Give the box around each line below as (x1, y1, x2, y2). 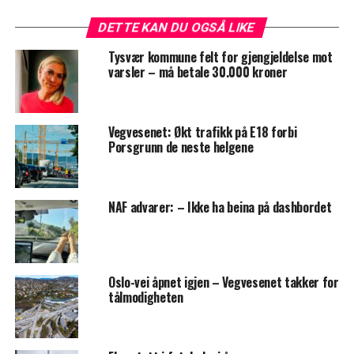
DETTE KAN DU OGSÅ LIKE (97, 20, 258, 36)
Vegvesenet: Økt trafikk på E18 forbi (107, 122, 297, 142)
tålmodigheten (107, 288, 183, 307)
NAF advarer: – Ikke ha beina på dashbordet (107, 198, 332, 217)
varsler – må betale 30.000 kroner (107, 62, 288, 82)
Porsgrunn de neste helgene (107, 137, 254, 157)
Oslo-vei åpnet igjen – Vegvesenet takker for (107, 273, 339, 292)
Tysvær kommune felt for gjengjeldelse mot (107, 47, 333, 67)
